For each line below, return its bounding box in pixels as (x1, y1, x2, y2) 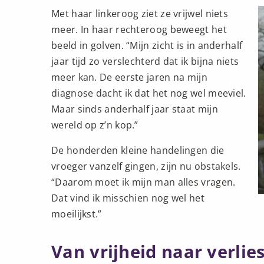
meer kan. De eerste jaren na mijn (51, 71, 207, 84)
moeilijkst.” (51, 207, 102, 220)
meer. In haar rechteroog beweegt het (51, 23, 227, 36)
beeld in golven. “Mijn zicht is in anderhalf (51, 39, 243, 52)
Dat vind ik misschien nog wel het (51, 192, 204, 204)
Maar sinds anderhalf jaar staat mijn (51, 103, 218, 115)
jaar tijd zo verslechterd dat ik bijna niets (51, 55, 239, 68)
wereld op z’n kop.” (51, 118, 138, 131)
